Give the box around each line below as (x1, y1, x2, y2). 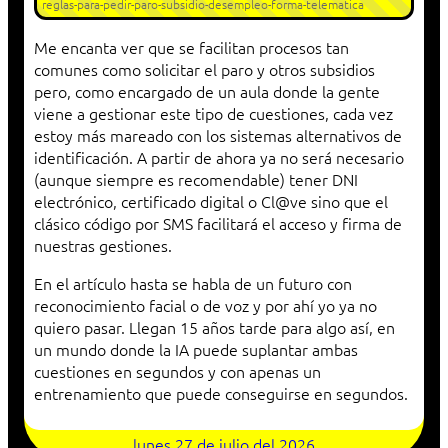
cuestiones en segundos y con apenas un (34, 360, 321, 383)
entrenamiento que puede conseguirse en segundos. (34, 382, 408, 405)
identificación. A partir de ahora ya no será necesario (34, 146, 404, 169)
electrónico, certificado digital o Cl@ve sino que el (34, 190, 388, 213)
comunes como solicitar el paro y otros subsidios (34, 58, 375, 81)
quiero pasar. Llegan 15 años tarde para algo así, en (34, 316, 395, 339)
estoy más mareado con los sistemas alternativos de (34, 124, 402, 147)
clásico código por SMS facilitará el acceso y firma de (34, 212, 402, 235)
